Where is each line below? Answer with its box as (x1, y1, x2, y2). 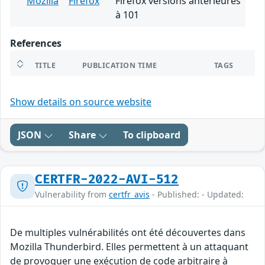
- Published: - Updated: (150, 189, 244, 201)
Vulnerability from (35, 189, 109, 201)
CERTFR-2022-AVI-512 (35, 172, 179, 188)
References (10, 37, 62, 50)
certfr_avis (109, 189, 150, 201)
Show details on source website (10, 95, 151, 109)
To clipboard (123, 128, 180, 142)
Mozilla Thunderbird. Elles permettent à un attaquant (10, 240, 248, 254)
